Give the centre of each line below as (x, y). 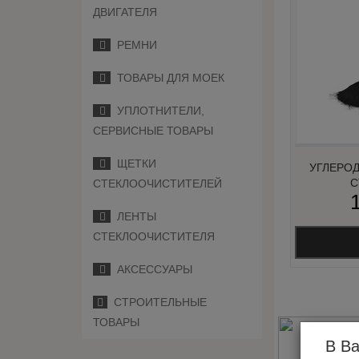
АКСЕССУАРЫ (151, 269)
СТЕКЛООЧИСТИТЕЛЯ (154, 236)
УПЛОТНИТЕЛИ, (157, 111)
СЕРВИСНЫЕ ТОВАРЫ (153, 131)
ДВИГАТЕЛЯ (125, 12)
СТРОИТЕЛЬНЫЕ (157, 302)
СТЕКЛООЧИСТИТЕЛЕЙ (157, 184)
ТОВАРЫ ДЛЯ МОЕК (167, 78)
